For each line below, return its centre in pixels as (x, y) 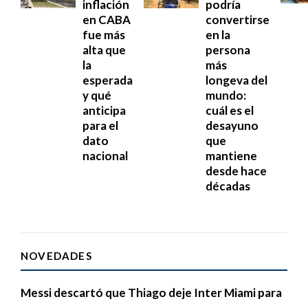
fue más (104, 34)
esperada (108, 80)
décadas (228, 186)
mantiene (231, 155)
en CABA (107, 19)
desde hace (236, 170)
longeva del (236, 80)
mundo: (226, 95)
